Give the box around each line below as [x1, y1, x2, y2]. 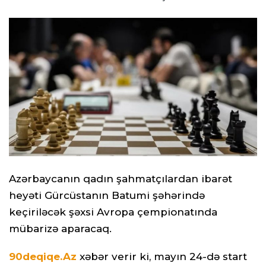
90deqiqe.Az [9, 250, 77, 262]
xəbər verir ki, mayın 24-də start [80, 250, 247, 262]
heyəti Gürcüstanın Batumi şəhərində [9, 189, 205, 202]
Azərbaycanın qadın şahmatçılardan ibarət [9, 173, 232, 185]
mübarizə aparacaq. [9, 223, 112, 235]
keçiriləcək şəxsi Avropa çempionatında [9, 206, 217, 218]
